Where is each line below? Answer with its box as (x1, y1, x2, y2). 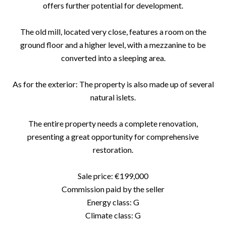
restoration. (93, 145, 133, 154)
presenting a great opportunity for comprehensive (27, 132, 199, 141)
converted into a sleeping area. (61, 53, 165, 63)
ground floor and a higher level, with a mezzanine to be (20, 40, 206, 49)
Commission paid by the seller (62, 184, 164, 194)
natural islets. (90, 92, 136, 102)
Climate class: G (85, 210, 141, 220)
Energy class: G (87, 197, 139, 207)
